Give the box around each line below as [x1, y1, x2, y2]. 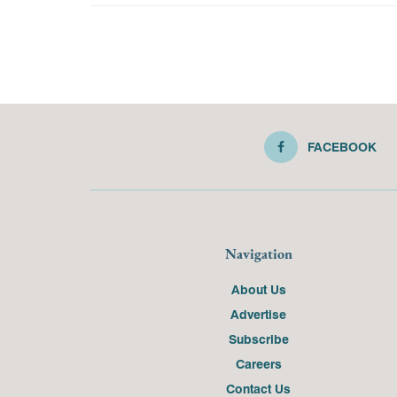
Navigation [224, 244, 292, 264]
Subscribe [228, 331, 289, 347]
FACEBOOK [307, 138, 377, 155]
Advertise [230, 306, 286, 323]
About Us [230, 281, 286, 298]
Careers [235, 355, 282, 372]
